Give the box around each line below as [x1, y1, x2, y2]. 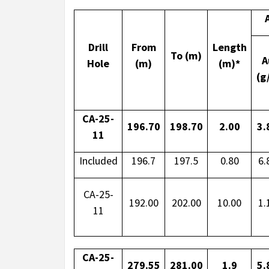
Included [79, 154, 118, 168]
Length [212, 40, 247, 55]
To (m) [171, 49, 202, 63]
